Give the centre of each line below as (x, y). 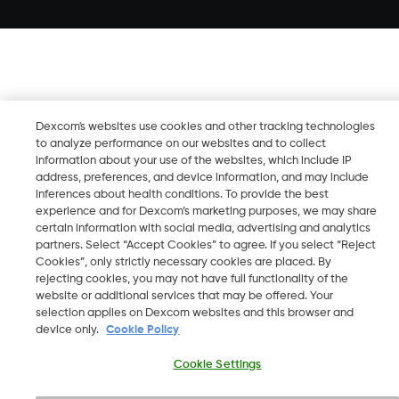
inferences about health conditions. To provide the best (183, 195)
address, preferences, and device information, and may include (203, 178)
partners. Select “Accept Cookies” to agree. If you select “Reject (206, 245)
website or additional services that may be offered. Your (185, 296)
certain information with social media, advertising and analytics (204, 228)
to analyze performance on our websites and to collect (181, 144)
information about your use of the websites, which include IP (194, 161)
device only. (69, 330)
